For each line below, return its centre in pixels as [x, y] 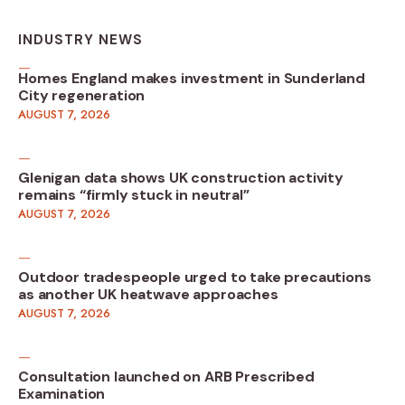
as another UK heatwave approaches [148, 295]
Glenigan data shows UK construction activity [181, 178]
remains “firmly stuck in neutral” [134, 195]
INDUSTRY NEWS [80, 39]
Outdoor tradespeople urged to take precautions [195, 278]
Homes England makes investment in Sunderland [192, 79]
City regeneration [82, 96]
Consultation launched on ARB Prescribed [166, 377]
